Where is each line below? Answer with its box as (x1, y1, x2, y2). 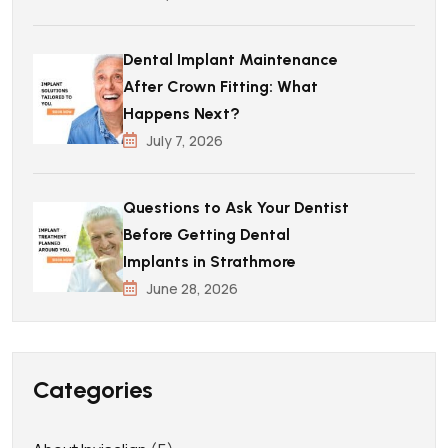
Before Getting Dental (123, 224, 290, 244)
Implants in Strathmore (123, 251, 296, 271)
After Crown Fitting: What (123, 76, 318, 96)
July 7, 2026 (147, 130, 223, 150)
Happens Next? (123, 103, 240, 123)
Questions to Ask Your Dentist (123, 197, 349, 217)
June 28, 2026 (147, 278, 238, 298)
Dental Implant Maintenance (123, 49, 338, 69)
